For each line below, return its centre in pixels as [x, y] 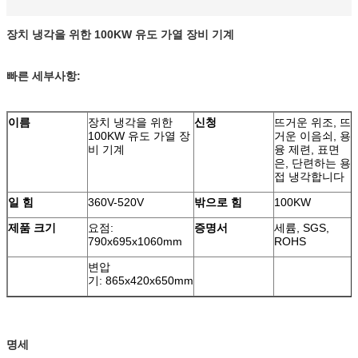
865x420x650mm [149, 280]
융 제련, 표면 [307, 149]
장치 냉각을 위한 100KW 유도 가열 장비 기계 [120, 34]
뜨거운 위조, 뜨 [312, 122]
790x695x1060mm [135, 241]
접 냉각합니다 [309, 177]
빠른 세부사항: [44, 76]
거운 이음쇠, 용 [312, 136]
